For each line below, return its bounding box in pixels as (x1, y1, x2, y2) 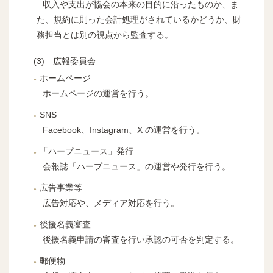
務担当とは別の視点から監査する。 (37, 29, 173, 40)
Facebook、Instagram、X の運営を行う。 (43, 124, 205, 135)
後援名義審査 (40, 219, 91, 229)
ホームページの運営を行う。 (43, 88, 154, 98)
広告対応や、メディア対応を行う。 (43, 197, 179, 208)
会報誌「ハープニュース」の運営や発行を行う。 (43, 161, 230, 171)
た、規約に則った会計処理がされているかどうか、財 (37, 14, 241, 24)
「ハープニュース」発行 (40, 146, 133, 156)
